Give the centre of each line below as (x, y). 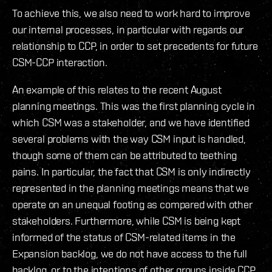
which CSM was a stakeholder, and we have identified (131, 123)
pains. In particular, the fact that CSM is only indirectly (131, 172)
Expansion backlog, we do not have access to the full (130, 254)
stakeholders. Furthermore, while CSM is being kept (127, 221)
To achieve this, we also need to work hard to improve (131, 13)
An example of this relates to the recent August (117, 90)
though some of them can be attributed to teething (125, 155)
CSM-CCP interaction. (60, 63)
